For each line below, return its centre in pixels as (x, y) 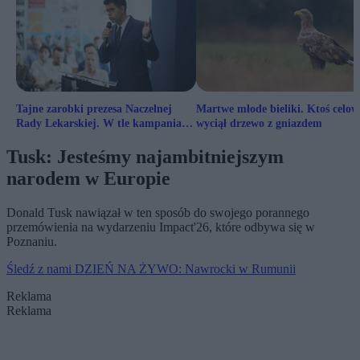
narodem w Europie (91, 179)
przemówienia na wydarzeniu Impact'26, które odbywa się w (161, 227)
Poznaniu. (33, 242)
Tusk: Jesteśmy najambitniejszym (145, 157)
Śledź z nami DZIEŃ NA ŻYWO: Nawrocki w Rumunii (151, 269)
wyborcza (39, 137)
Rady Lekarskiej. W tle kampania (99, 123)
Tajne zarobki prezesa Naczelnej (94, 108)
